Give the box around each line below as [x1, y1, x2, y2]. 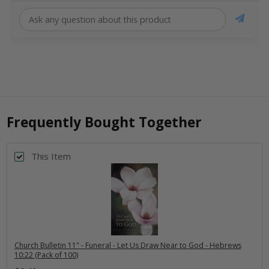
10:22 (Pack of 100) [14, 250, 78, 261]
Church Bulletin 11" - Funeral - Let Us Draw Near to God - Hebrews [14, 240, 241, 251]
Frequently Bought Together [7, 112, 202, 131]
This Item [31, 150, 71, 162]
